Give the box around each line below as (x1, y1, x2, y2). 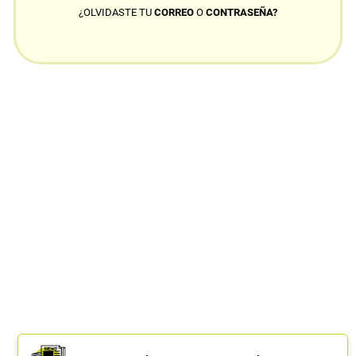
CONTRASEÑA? (205, 6, 277, 19)
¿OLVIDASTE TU (78, 6, 154, 19)
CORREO (153, 6, 196, 19)
